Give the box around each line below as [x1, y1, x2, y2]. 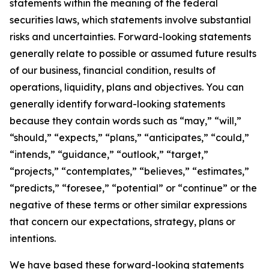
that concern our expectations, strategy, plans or [10, 216, 235, 228]
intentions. [10, 232, 56, 244]
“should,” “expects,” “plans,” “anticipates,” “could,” [10, 131, 249, 144]
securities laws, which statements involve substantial [10, 14, 251, 26]
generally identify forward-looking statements [10, 98, 225, 110]
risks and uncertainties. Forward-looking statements [10, 31, 251, 43]
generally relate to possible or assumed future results [10, 47, 256, 59]
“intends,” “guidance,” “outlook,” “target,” [10, 148, 208, 160]
